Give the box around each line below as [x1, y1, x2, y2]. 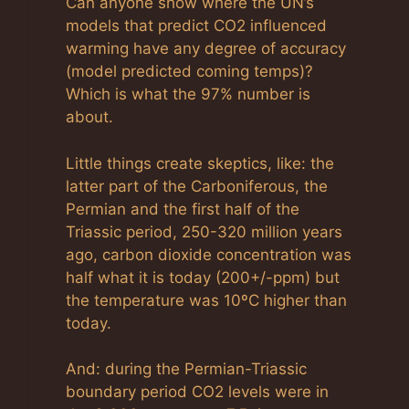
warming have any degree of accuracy [66, 39, 346, 58]
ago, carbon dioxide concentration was [66, 245, 351, 264]
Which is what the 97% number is [66, 85, 310, 104]
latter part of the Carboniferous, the [66, 176, 328, 195]
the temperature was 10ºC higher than [66, 290, 347, 309]
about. [66, 108, 113, 127]
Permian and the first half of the [66, 199, 299, 218]
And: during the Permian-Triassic [66, 360, 307, 379]
